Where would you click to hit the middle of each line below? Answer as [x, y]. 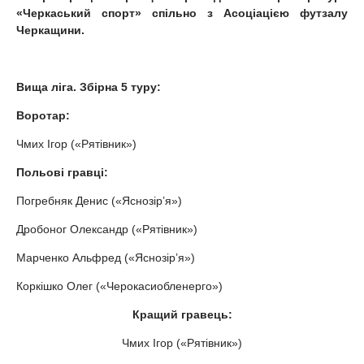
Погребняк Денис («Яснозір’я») [99, 201]
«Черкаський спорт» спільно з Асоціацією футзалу [182, 13]
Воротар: [43, 116]
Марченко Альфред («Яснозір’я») [106, 258]
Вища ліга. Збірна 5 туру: [89, 87]
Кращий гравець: [182, 315]
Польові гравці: [62, 173]
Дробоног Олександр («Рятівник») [107, 230]
